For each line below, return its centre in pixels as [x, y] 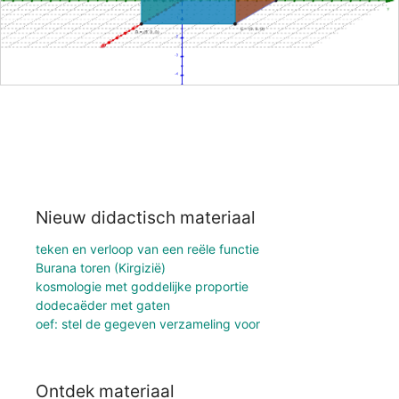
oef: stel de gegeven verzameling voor [148, 323]
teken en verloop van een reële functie [147, 248]
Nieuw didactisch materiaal [146, 217]
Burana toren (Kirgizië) [101, 267]
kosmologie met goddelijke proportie [142, 286]
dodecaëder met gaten [103, 305]
